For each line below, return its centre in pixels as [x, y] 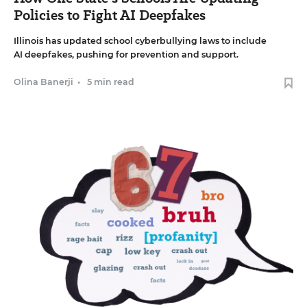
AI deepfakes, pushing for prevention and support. [126, 54]
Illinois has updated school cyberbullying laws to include [140, 40]
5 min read [111, 82]
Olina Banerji [44, 82]
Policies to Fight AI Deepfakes [110, 15]
